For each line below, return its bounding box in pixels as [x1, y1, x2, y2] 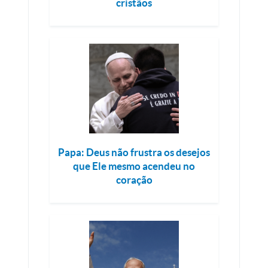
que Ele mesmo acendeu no [73, 160, 195, 172]
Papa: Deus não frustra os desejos [58, 147, 210, 159]
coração [115, 174, 153, 186]
